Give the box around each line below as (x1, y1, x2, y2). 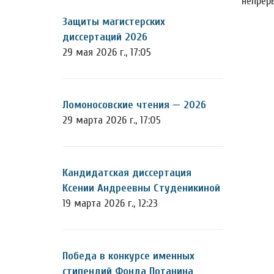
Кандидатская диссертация (62, 166, 191, 179)
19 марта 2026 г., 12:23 (62, 197, 158, 210)
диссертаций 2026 (62, 31, 147, 43)
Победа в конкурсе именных (62, 250, 194, 262)
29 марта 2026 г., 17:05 (62, 114, 161, 127)
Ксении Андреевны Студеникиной (62, 182, 220, 194)
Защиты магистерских (62, 15, 165, 28)
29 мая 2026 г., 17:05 (62, 46, 151, 59)
